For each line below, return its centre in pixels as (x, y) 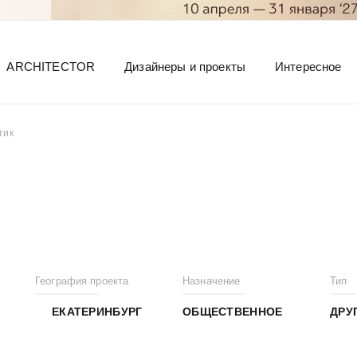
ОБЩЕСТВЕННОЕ (233, 312)
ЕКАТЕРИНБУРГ (97, 312)
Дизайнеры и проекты (185, 67)
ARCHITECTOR (51, 67)
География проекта (82, 281)
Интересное (308, 67)
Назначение (212, 281)
